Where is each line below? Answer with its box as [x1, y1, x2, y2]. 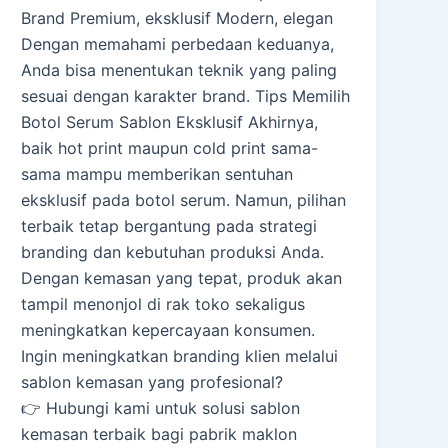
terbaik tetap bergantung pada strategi [21, 216, 318, 237]
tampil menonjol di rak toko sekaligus [21, 294, 306, 315]
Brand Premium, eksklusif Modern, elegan [21, 8, 334, 29]
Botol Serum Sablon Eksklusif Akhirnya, [21, 112, 319, 133]
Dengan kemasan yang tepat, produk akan [21, 268, 343, 289]
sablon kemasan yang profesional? [21, 372, 284, 393]
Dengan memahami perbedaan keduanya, [21, 34, 335, 55]
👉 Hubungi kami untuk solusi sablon [21, 398, 301, 419]
